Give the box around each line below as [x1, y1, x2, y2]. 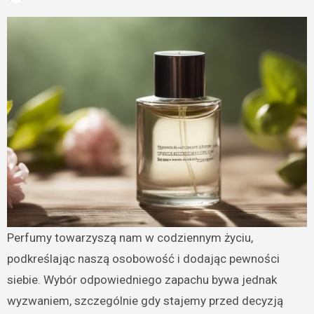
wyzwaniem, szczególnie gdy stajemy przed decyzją [6, 293, 283, 308]
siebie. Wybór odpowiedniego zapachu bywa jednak [6, 272, 277, 287]
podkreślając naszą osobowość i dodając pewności [6, 251, 280, 266]
